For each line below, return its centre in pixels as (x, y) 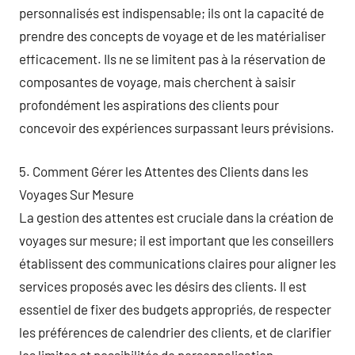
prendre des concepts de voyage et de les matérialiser (172, 36)
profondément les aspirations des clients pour (149, 105)
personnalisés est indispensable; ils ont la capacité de (172, 13)
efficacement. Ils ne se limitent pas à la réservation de (172, 59)
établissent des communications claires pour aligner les (177, 263)
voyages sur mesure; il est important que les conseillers (176, 240)
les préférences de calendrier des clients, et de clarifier (175, 332)
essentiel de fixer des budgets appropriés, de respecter (175, 309)
